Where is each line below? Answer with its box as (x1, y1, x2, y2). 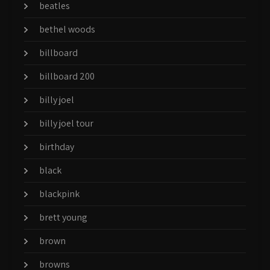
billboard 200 (39, 69, 95, 83)
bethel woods (39, 22, 95, 36)
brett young (39, 210, 87, 224)
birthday (39, 140, 74, 153)
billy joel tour (39, 116, 93, 130)
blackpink (39, 187, 80, 200)
